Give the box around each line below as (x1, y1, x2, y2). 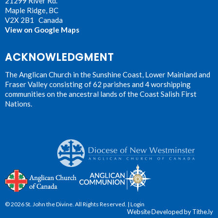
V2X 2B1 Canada (5, 16, 63, 25)
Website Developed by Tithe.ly (127, 208, 213, 216)
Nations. (5, 99, 32, 109)
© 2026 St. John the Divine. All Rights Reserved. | (5, 200, 130, 208)
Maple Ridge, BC (5, 6, 58, 15)
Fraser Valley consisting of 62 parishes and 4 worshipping (5, 80, 191, 89)
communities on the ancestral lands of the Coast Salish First (5, 90, 197, 99)
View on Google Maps (5, 25, 79, 35)
